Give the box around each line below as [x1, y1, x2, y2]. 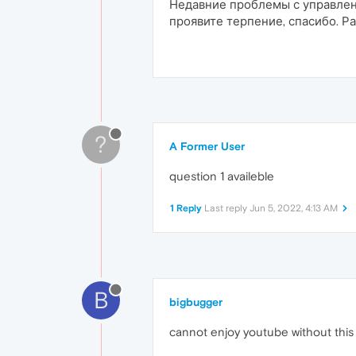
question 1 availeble [169, 169, 274, 184]
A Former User [169, 140, 245, 153]
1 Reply [170, 203, 202, 215]
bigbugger [169, 296, 222, 309]
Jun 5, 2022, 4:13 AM [250, 203, 338, 215]
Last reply [204, 203, 250, 215]
